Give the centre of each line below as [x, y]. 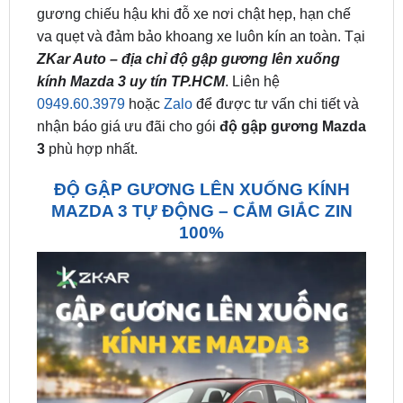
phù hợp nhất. [93, 103]
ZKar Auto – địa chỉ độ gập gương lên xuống [188, 13]
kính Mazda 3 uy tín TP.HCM [130, 35]
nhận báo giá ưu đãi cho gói [128, 80]
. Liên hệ [252, 35]
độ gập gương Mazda [292, 80]
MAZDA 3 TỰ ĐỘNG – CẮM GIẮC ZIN [201, 164]
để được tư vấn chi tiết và [275, 58]
